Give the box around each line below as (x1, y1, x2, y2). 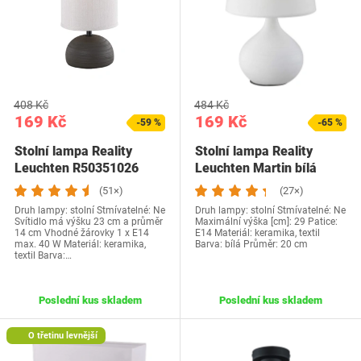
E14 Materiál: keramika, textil (195, 227, 320, 239)
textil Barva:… (15, 250, 72, 261)
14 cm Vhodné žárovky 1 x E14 (15, 227, 149, 239)
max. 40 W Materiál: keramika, (15, 239, 146, 250)
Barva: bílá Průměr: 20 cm (195, 239, 308, 250)
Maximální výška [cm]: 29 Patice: (195, 216, 338, 227)
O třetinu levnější (25, 330, 98, 341)
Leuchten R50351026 (15, 160, 139, 176)
